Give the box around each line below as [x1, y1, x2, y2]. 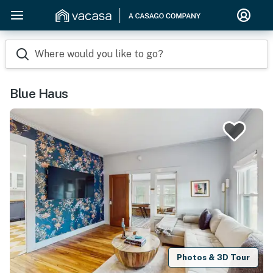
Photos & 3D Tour [177, 252, 250, 262]
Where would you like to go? [35, 48, 163, 60]
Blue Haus [10, 86, 68, 101]
